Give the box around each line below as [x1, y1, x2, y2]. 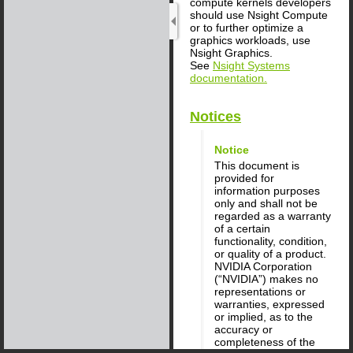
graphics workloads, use [190, 33, 310, 46]
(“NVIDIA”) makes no [214, 272, 318, 285]
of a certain [214, 221, 270, 235]
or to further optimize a [190, 20, 303, 34]
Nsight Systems [213, 58, 290, 72]
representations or [214, 284, 306, 298]
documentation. [190, 71, 267, 84]
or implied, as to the [214, 310, 313, 323]
